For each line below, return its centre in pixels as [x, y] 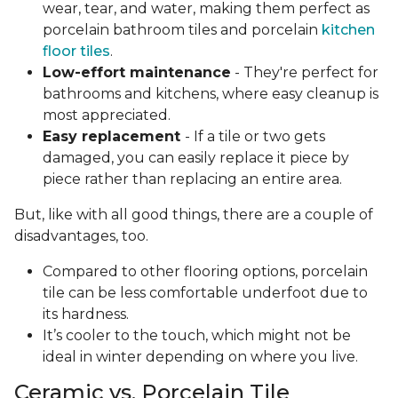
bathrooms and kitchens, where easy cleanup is [211, 94]
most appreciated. [108, 115]
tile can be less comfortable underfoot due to [205, 293]
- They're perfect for [305, 73]
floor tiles [76, 52]
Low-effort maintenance [137, 73]
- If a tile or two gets [255, 137]
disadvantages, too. [81, 236]
